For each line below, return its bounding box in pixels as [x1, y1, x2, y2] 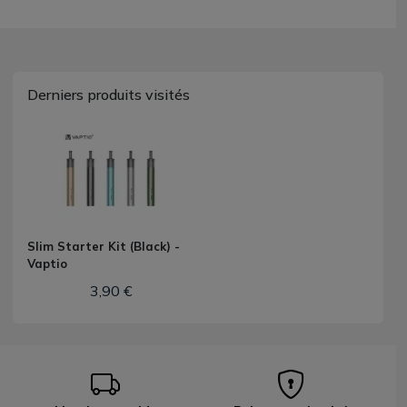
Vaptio [27, 256, 67, 271]
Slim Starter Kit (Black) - [27, 239, 180, 253]
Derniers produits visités [27, 85, 190, 104]
